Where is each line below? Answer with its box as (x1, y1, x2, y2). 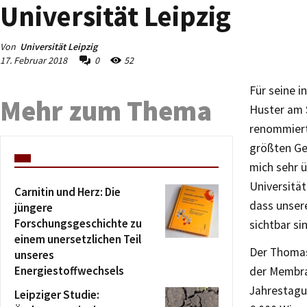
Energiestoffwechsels (14, 263, 124, 278)
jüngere (14, 200, 53, 215)
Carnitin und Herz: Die (14, 184, 121, 199)
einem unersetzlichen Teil (14, 232, 141, 247)
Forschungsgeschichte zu (14, 216, 142, 231)
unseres (14, 247, 54, 262)
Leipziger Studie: (14, 287, 99, 302)
